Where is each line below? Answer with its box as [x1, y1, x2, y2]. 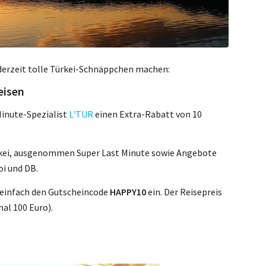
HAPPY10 [110, 185, 147, 198]
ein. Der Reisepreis [146, 185, 223, 198]
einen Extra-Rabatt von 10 [93, 107, 202, 120]
